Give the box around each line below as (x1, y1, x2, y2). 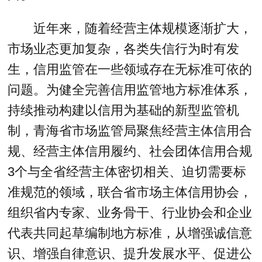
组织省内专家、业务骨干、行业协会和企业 (8, 205, 253, 220)
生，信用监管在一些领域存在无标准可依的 (8, 62, 253, 77)
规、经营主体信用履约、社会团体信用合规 (8, 144, 253, 159)
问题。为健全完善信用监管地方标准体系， (8, 82, 253, 98)
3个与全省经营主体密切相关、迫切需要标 (8, 164, 247, 180)
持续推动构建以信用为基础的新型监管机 (8, 103, 240, 118)
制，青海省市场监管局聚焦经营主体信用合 (8, 123, 253, 139)
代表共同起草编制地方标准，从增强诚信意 (8, 226, 253, 241)
